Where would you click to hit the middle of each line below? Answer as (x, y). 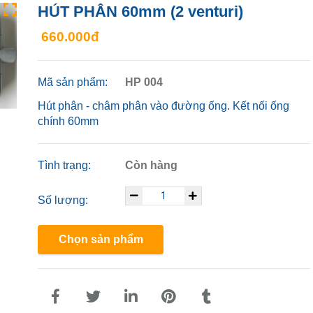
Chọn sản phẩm (101, 239)
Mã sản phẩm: (74, 82)
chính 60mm (68, 121)
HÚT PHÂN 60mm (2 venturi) (140, 11)
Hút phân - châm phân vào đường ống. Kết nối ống (163, 105)
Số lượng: (64, 200)
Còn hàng (151, 165)
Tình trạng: (66, 165)
